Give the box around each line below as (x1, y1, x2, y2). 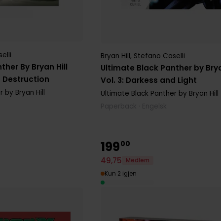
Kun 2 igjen (105, 169, 137, 178)
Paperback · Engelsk (101, 101, 167, 111)
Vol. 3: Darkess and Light (101, 74, 197, 85)
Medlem (126, 156, 150, 165)
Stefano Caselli (134, 51, 185, 61)
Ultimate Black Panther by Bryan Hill (101, 88, 219, 98)
